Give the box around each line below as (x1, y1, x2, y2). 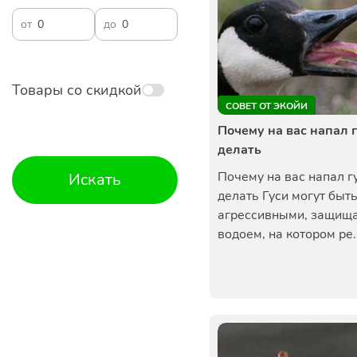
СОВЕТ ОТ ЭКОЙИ (226, 100, 308, 112)
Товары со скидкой (12, 80, 142, 100)
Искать (69, 169, 121, 190)
